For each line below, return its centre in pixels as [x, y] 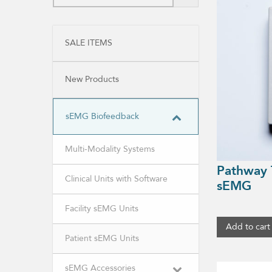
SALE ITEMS [89, 43]
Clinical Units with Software [116, 179]
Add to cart [248, 227]
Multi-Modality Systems [110, 149]
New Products [92, 79]
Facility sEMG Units [102, 209]
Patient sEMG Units [102, 238]
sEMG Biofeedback [102, 116]
